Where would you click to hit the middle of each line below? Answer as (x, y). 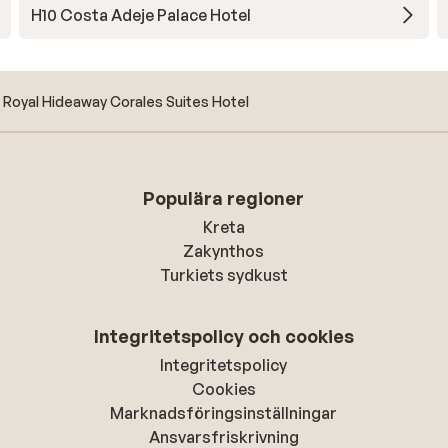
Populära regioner (224, 198)
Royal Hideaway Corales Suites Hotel (126, 101)
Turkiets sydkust (223, 275)
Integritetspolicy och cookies (223, 336)
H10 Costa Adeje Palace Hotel (140, 15)
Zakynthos (224, 251)
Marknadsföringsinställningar (224, 413)
